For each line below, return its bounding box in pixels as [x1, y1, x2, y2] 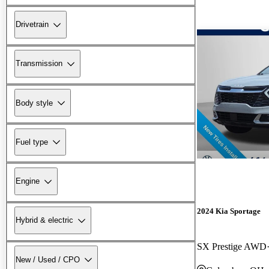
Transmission [16, 59, 62, 68]
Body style [16, 98, 53, 107]
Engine [16, 177, 40, 186]
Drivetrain [16, 20, 49, 29]
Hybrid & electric [16, 216, 73, 225]
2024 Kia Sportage [197, 206, 261, 216]
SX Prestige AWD [197, 241, 267, 252]
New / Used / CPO [16, 255, 80, 264]
